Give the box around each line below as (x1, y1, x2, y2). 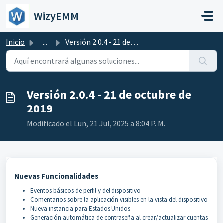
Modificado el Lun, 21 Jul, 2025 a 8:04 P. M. (27, 118, 165, 128)
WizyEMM (34, 9, 79, 23)
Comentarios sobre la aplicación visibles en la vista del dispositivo (30, 195, 208, 204)
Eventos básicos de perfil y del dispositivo (30, 186, 141, 195)
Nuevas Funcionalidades (14, 171, 98, 181)
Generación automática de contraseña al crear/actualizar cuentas (30, 213, 208, 222)
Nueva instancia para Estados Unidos (30, 204, 130, 213)
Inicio (6, 37, 25, 47)
